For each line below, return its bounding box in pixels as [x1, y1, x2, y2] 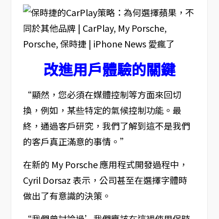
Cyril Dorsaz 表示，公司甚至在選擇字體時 [22, 174, 187, 187]
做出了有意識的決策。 [22, 189, 111, 202]
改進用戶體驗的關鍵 [43, 58, 175, 80]
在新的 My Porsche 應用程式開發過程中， [22, 158, 188, 171]
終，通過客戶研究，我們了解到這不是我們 [22, 119, 190, 132]
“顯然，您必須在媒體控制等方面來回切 [22, 88, 181, 101]
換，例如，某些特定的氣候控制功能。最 [22, 104, 181, 117]
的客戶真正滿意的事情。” [22, 135, 129, 148]
